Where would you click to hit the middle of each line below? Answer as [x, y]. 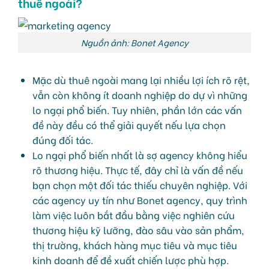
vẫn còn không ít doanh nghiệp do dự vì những [140, 95]
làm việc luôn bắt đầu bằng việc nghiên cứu [134, 215]
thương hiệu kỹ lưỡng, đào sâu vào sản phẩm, [138, 230]
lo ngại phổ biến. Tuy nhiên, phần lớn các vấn [137, 110]
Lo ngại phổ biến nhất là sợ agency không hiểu [140, 155]
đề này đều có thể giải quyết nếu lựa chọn [129, 125]
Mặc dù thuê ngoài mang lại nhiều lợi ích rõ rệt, [141, 80]
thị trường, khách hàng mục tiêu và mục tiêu [135, 245]
